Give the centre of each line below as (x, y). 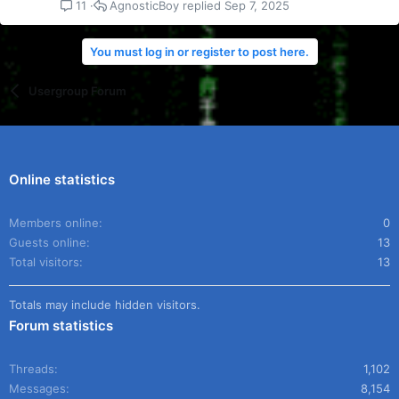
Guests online (48, 243)
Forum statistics (61, 326)
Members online (54, 223)
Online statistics (62, 180)
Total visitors (44, 262)
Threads (32, 369)
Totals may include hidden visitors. (105, 305)
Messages (37, 389)
